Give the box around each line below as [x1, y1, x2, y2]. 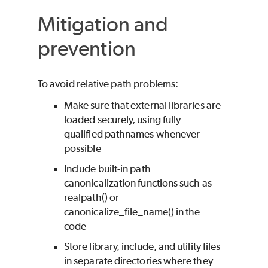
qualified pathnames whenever [64, 127, 200, 140]
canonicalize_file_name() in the [64, 205, 200, 218]
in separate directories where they [64, 254, 213, 267]
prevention [38, 36, 136, 61]
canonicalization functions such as [64, 176, 212, 189]
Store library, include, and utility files [64, 240, 221, 252]
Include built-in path [64, 162, 151, 175]
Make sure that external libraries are [64, 99, 221, 111]
